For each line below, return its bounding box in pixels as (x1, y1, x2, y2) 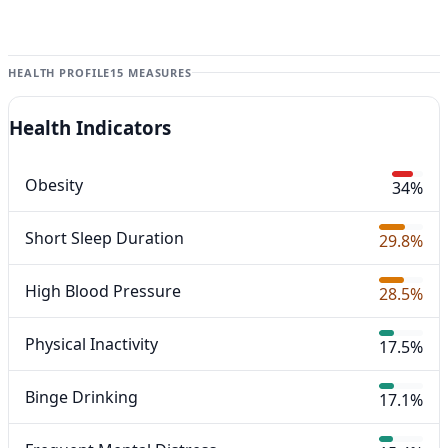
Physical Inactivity (25, 333, 158, 356)
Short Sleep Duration (25, 227, 184, 250)
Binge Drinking (25, 386, 138, 409)
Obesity (25, 174, 83, 197)
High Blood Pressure (25, 280, 181, 303)
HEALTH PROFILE (8, 64, 111, 80)
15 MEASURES (110, 64, 193, 80)
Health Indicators (9, 115, 171, 141)
